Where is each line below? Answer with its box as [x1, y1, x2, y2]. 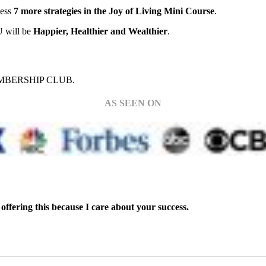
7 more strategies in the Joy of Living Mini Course [14, 6, 215, 16]
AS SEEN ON [104, 98, 161, 109]
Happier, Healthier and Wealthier [33, 26, 168, 36]
